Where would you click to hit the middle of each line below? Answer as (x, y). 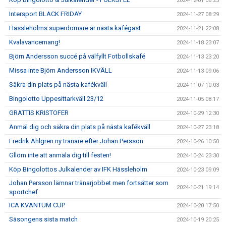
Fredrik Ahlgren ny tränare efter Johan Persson (76, 141)
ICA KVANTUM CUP (37, 205)
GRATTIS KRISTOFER (39, 113)
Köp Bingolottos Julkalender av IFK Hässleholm (78, 169)
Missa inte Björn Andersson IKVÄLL (61, 70)
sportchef (23, 192)
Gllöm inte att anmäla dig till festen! (60, 155)
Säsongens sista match (43, 219)
